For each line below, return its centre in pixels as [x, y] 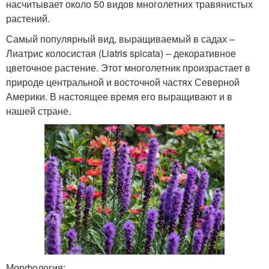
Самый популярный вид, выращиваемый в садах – [120, 38]
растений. [28, 18]
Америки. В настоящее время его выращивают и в [119, 96]
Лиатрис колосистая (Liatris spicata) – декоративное [121, 53]
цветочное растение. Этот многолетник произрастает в [128, 67]
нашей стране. [38, 110]
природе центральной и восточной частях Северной [123, 82]
